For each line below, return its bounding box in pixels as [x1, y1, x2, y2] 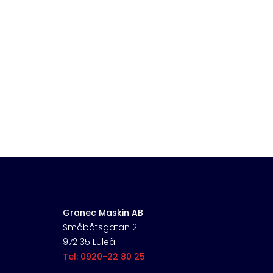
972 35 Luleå [62, 236, 115, 249]
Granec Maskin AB [62, 207, 143, 219]
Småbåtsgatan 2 [62, 221, 137, 234]
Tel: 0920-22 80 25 [62, 250, 145, 263]
